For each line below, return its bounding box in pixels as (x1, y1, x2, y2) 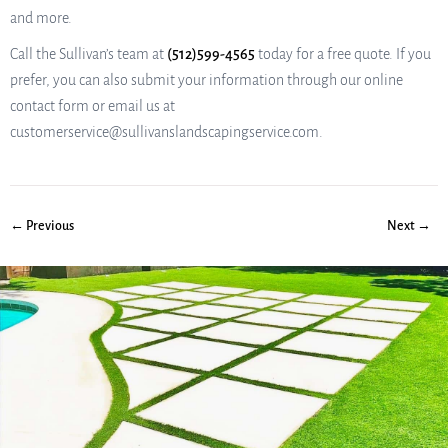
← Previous (10, 218, 74, 233)
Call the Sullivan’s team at (10, 45, 167, 62)
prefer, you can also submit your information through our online (10, 71, 403, 88)
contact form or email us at (10, 97, 175, 114)
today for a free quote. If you (255, 45, 431, 62)
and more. (10, 9, 72, 26)
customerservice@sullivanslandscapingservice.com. (10, 123, 323, 140)
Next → (387, 218, 432, 233)
